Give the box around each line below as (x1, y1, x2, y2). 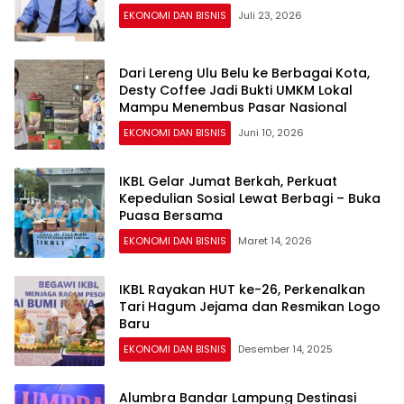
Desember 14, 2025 (238, 341, 333, 356)
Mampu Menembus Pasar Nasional (119, 97, 347, 116)
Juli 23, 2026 (238, 8, 302, 23)
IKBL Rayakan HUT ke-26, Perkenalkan (119, 280, 365, 298)
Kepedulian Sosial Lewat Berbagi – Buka (119, 188, 381, 207)
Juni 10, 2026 (238, 124, 304, 140)
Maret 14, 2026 (238, 233, 312, 248)
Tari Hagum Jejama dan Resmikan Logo (119, 297, 381, 316)
